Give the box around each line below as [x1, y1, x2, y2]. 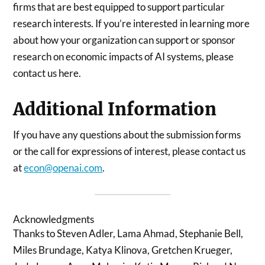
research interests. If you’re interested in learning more [13, 17, 250, 30]
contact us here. [13, 66, 82, 79]
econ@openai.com [24, 161, 103, 174]
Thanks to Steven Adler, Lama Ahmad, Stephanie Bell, [13, 227, 244, 240]
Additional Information [13, 98, 217, 120]
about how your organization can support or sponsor [13, 33, 236, 46]
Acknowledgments [13, 212, 95, 225]
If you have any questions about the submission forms [13, 128, 241, 141]
